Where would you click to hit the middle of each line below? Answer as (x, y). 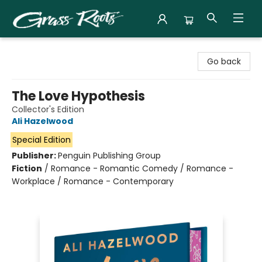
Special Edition (41, 140)
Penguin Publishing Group (109, 156)
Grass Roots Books (46, 49)
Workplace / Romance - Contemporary (93, 181)
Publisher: (35, 156)
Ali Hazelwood (42, 121)
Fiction (27, 168)
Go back (224, 61)
